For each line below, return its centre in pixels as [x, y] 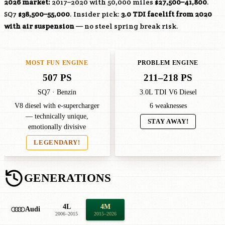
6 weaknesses [168, 106]
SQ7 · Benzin [57, 92]
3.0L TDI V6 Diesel [168, 92]
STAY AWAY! [168, 122]
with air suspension [39, 26]
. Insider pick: [95, 14]
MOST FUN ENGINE [57, 63]
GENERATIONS [68, 178]
